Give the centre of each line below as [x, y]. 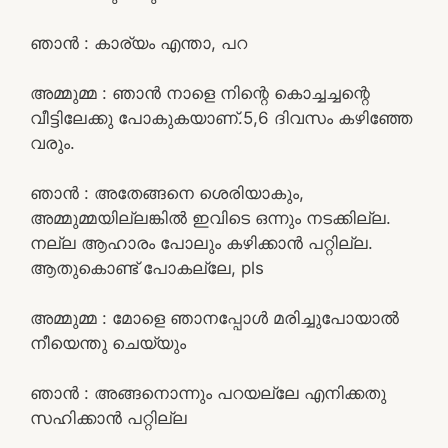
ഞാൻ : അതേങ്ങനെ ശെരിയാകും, [167, 192]
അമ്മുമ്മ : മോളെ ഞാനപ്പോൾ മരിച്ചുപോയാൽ [214, 317]
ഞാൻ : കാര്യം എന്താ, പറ [138, 42]
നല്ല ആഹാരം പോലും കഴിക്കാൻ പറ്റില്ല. [201, 242]
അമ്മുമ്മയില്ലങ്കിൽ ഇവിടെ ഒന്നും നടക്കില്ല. [210, 217]
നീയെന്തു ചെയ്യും [108, 342]
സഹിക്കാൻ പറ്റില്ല [108, 417]
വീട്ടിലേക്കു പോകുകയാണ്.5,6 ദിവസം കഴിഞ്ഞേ [221, 117]
